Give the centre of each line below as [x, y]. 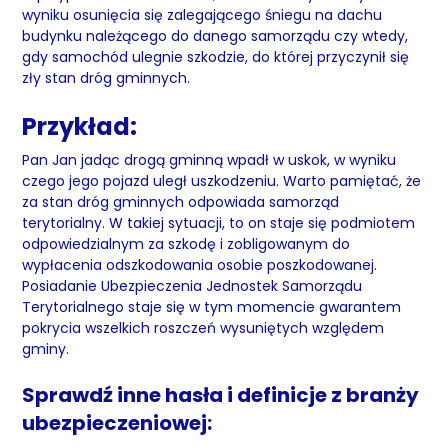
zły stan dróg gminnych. [108, 78]
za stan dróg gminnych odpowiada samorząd [181, 202]
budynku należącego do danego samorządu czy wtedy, [215, 36]
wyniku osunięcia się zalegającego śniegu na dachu [202, 15]
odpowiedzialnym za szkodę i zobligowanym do [186, 244]
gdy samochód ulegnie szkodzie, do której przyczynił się [216, 57]
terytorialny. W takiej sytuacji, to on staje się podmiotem [219, 223]
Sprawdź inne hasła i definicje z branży [221, 395]
